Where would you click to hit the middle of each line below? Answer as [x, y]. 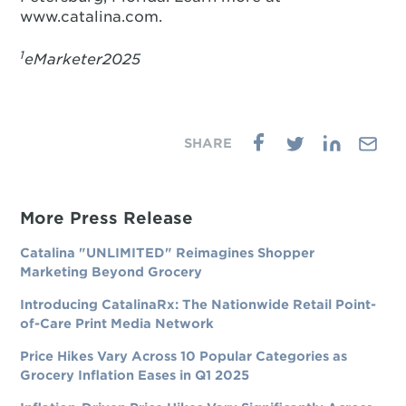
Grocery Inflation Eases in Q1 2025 [135, 375]
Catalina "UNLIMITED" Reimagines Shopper [168, 253]
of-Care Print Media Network [117, 324]
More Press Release [107, 218]
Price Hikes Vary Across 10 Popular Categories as [184, 356]
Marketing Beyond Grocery [111, 272]
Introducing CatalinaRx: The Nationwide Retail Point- [198, 304]
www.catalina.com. [92, 17]
